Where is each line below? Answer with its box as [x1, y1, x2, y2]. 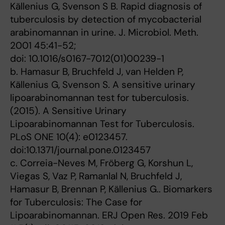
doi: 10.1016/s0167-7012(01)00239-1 [10, 52, 164, 65]
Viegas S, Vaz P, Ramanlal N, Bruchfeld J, [10, 170, 182, 182]
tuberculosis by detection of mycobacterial [10, 13, 201, 26]
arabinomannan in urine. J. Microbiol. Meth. [10, 26, 198, 39]
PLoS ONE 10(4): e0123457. [10, 131, 128, 143]
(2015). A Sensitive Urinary [10, 104, 127, 117]
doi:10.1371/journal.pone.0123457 [10, 144, 151, 156]
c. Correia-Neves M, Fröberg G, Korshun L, [10, 157, 193, 169]
